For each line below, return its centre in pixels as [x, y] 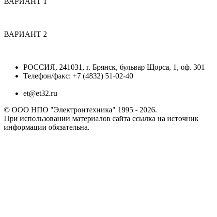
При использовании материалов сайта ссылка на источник [101, 118]
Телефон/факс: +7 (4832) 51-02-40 [78, 76]
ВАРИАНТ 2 [25, 34]
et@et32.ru [40, 93]
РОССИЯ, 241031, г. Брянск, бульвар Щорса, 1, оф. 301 [114, 67]
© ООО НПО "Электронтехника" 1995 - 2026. [80, 109]
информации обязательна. [47, 127]
